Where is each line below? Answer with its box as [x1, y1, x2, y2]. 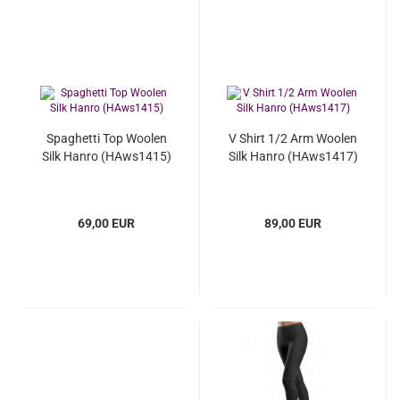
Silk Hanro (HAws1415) [41, 149, 171, 163]
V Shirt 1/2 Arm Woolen [229, 131, 357, 146]
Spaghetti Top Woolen [46, 131, 167, 146]
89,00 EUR [264, 216, 321, 230]
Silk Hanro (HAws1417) [228, 149, 358, 163]
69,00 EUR [78, 216, 135, 230]
